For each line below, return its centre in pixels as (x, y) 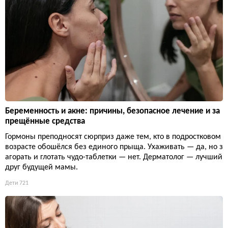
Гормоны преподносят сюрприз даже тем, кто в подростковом (113, 137)
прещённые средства (45, 122)
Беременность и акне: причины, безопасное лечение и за (112, 111)
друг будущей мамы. (41, 168)
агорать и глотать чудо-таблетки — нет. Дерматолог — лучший (114, 158)
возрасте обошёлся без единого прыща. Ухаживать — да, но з (114, 147)
